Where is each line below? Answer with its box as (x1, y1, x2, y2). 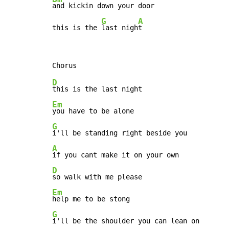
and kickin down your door (52, 2, 154, 10)
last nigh (101, 24, 138, 32)
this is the (52, 24, 101, 32)
